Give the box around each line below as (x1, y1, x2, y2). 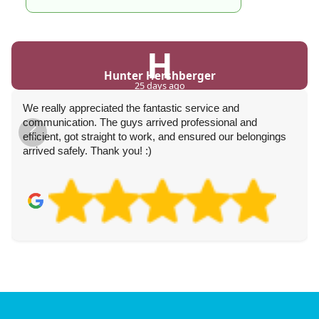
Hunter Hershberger (103, 68, 216, 83)
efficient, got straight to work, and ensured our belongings (23, 130, 286, 142)
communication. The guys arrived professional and (23, 115, 257, 128)
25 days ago (134, 78, 185, 92)
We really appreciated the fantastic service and (23, 101, 239, 114)
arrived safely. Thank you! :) (23, 144, 152, 157)
